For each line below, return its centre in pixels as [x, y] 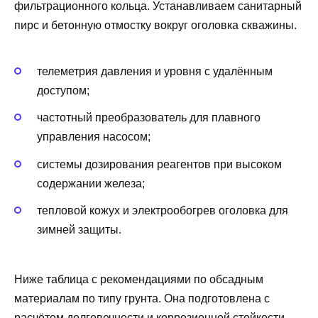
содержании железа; [91, 183]
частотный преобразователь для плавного [149, 118]
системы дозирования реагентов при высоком [159, 164]
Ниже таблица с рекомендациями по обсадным [139, 280]
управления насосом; [94, 137]
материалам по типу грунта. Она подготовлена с [142, 299]
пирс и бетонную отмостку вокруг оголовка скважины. [155, 25]
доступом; [63, 91]
